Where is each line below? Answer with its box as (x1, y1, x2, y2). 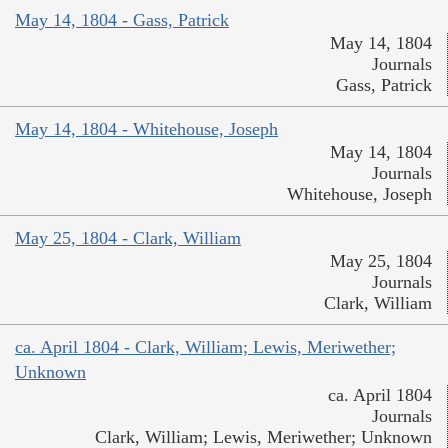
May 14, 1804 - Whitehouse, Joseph (15, 118, 278, 139)
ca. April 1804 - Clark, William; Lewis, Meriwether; (15, 336, 396, 357)
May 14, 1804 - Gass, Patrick (15, 9, 229, 30)
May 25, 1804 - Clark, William (15, 227, 241, 248)
